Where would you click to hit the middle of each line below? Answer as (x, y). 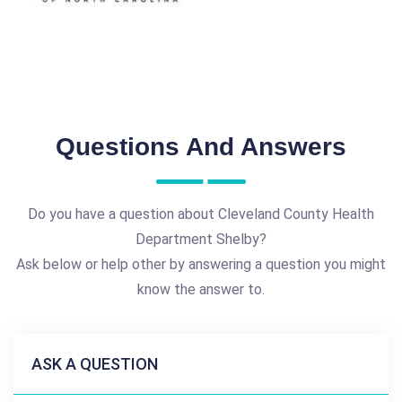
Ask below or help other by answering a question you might (201, 264)
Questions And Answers (201, 146)
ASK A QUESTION (95, 363)
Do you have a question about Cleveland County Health (201, 214)
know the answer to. (201, 289)
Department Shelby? (201, 239)
